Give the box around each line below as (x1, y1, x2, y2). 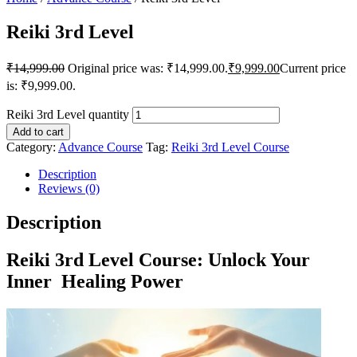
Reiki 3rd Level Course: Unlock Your (6, 249, 310, 270)
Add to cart (13, 125, 64, 138)
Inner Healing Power (6, 270, 183, 292)
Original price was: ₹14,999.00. (68, 61, 228, 75)
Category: (6, 139, 58, 154)
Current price (280, 61, 346, 75)
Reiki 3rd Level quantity (6, 107, 129, 121)
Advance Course (58, 139, 143, 154)
